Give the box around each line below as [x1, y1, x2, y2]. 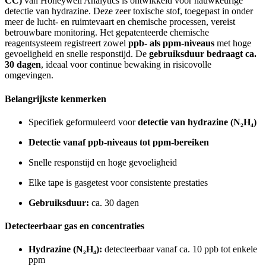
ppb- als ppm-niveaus [128, 38, 214, 49]
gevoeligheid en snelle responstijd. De [5, 49, 149, 59]
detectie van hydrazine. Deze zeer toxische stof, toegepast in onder [5, 6, 253, 17]
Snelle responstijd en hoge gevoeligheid [28, 157, 177, 167]
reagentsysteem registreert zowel [5, 38, 128, 49]
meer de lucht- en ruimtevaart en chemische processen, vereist [5, 17, 235, 27]
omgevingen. [5, 70, 53, 81]
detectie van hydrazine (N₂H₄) [138, 116, 256, 127]
